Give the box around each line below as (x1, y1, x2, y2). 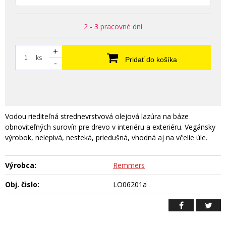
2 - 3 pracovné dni (84, 22, 142, 32)
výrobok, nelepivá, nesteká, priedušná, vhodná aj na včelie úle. (5, 133, 207, 143)
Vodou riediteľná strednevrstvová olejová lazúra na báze (5, 111, 189, 122)
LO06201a (113, 180, 147, 190)
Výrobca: (5, 160, 36, 171)
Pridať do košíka (123, 55, 177, 64)
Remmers (113, 160, 145, 171)
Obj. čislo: (5, 180, 39, 190)
